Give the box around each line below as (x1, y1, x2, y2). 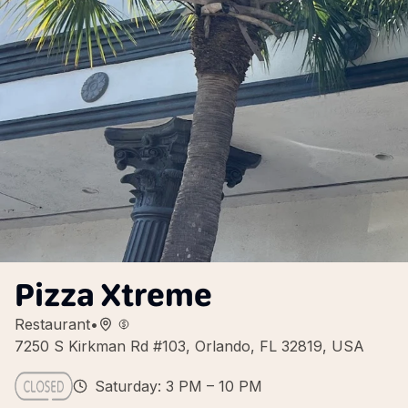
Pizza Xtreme (15, 275, 212, 314)
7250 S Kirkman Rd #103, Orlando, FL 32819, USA (15, 337, 364, 355)
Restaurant (15, 315, 90, 333)
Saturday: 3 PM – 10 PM (95, 377, 262, 395)
